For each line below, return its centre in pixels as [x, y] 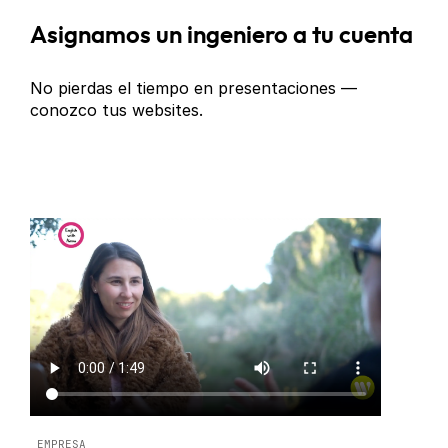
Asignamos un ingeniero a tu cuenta [222, 36]
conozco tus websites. [117, 110]
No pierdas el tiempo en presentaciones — [194, 88]
